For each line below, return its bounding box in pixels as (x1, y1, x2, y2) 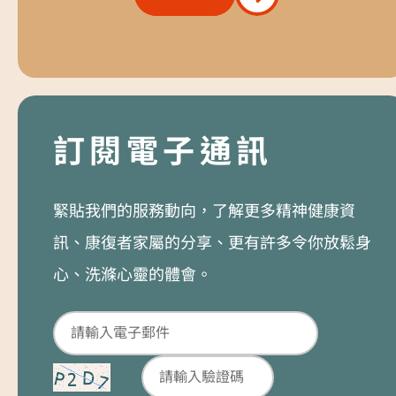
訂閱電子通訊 (53, 128, 273, 174)
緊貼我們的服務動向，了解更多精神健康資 (53, 199, 355, 222)
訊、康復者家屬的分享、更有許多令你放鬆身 (53, 231, 371, 254)
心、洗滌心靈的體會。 (53, 263, 212, 286)
